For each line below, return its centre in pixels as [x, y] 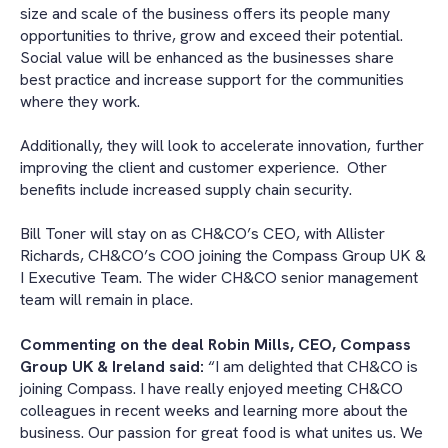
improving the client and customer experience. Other [203, 167]
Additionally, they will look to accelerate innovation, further [222, 145]
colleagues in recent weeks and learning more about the [214, 410]
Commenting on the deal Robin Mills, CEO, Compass [215, 344]
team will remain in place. [106, 300]
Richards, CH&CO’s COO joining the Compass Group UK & [223, 256]
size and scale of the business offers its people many [205, 13]
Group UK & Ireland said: [112, 366]
